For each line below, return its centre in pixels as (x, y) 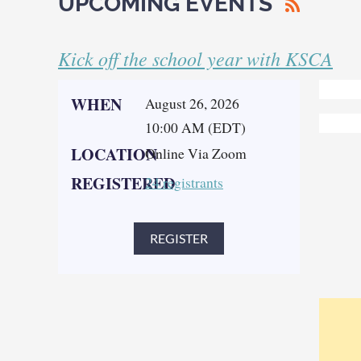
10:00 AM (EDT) (195, 128)
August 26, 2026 (192, 104)
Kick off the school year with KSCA (195, 58)
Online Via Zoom (196, 154)
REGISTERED (123, 184)
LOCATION (114, 155)
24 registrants (184, 183)
